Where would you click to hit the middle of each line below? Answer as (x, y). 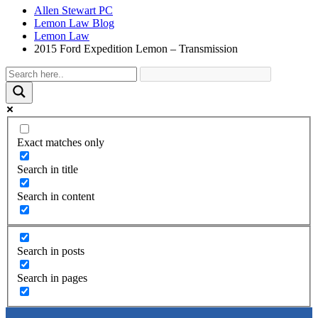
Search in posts (51, 251)
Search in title (48, 169)
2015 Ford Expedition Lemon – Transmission (136, 49)
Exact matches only (61, 142)
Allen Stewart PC (73, 10)
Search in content (56, 196)
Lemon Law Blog (74, 23)
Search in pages (52, 278)
